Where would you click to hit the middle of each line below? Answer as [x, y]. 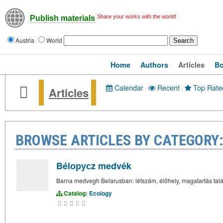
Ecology [101, 193]
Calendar [128, 87]
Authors [154, 65]
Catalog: [76, 193]
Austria [26, 40]
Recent [167, 87]
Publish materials [62, 18]
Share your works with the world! [137, 16]
